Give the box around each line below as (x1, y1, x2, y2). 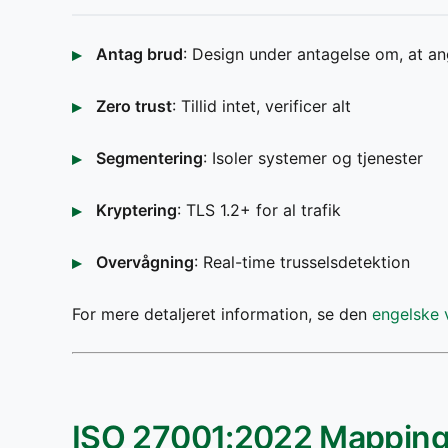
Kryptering (96, 200, 177, 220)
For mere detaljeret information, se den (72, 304, 372, 324)
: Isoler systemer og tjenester (203, 148, 423, 168)
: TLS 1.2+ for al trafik (177, 200, 341, 220)
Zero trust (96, 96, 172, 116)
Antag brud (96, 44, 183, 64)
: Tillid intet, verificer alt (172, 96, 351, 116)
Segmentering (96, 148, 203, 168)
